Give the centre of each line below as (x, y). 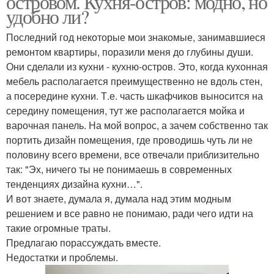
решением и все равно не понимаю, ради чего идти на (130, 213)
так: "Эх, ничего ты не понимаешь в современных (119, 169)
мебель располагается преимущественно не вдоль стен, (134, 81)
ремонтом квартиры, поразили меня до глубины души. (130, 52)
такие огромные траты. (58, 228)
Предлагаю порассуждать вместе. (83, 243)
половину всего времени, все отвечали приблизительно (133, 154)
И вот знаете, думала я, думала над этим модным (119, 198)
